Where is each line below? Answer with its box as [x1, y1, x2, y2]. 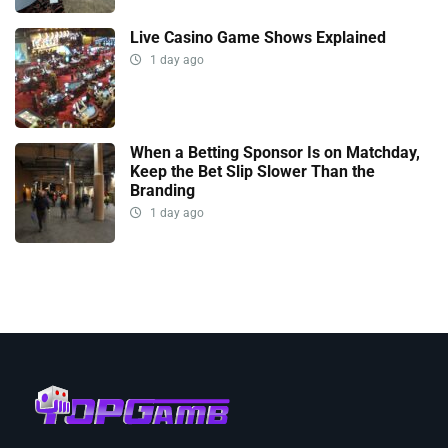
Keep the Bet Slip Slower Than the [130, 162, 375, 182]
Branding [130, 181, 195, 201]
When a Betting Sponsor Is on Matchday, [130, 143, 420, 163]
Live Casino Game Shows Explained [130, 28, 386, 48]
